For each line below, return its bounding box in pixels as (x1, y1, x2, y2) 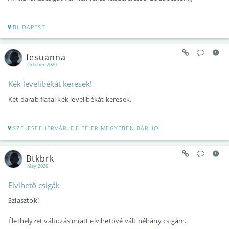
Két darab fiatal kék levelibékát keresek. (8, 95, 132, 104)
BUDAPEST (13, 23, 45, 31)
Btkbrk (26, 152, 54, 164)
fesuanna (26, 51, 66, 63)
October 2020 (27, 61, 57, 68)
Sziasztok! (8, 196, 39, 205)
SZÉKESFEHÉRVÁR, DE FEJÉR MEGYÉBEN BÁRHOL (13, 124, 163, 132)
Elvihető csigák (8, 180, 60, 191)
